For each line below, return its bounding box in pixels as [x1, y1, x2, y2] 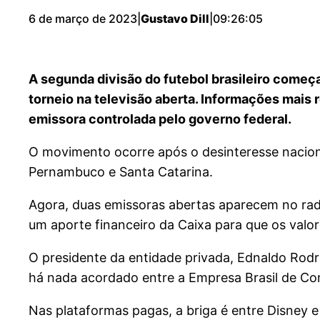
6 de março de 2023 [29, 11, 137, 26]
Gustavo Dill [141, 11, 209, 26]
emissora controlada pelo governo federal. [29, 111, 291, 126]
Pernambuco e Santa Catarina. [29, 164, 213, 179]
